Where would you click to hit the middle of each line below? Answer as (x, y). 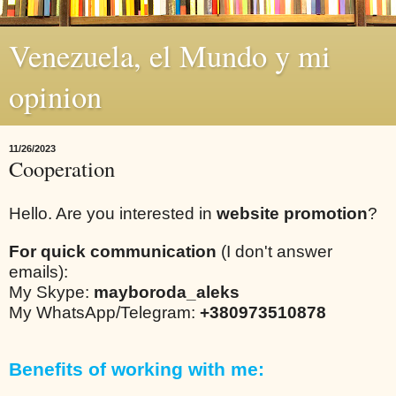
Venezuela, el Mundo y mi (170, 56)
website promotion (292, 213)
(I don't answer (274, 251)
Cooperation (62, 168)
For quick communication (113, 251)
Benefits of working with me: (137, 369)
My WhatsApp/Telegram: (104, 312)
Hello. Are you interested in (113, 213)
